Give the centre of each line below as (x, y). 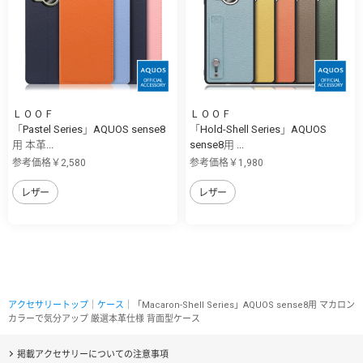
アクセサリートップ (48, 305)
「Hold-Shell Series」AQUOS (258, 129)
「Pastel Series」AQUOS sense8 (89, 129)
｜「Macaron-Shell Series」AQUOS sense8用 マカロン (239, 305)
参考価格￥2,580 (49, 162)
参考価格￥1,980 (226, 162)
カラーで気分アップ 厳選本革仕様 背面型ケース (104, 318)
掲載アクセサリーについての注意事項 (92, 354)
